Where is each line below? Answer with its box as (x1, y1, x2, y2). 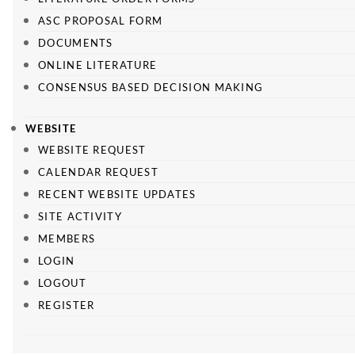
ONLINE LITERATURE (38, 59, 158, 71)
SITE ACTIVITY (38, 210, 122, 223)
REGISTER (38, 299, 95, 311)
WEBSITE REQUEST (38, 143, 147, 156)
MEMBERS (38, 232, 96, 245)
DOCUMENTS (38, 36, 113, 49)
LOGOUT (38, 277, 86, 289)
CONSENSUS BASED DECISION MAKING (38, 81, 264, 94)
